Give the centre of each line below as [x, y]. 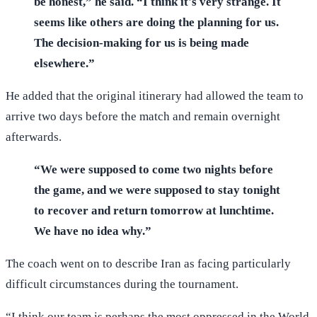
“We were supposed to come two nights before [154, 170]
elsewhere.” [64, 64]
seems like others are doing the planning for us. [156, 23]
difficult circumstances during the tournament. [122, 284]
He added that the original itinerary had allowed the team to [155, 96]
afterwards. [34, 137]
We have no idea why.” [93, 231]
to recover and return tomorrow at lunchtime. [154, 211]
